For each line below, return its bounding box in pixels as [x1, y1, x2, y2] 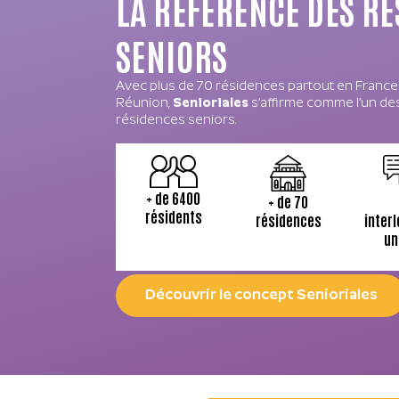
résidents [144, 206, 202, 225]
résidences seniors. [116, 114, 236, 128]
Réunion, [116, 97, 173, 111]
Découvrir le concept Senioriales [144, 288, 378, 303]
